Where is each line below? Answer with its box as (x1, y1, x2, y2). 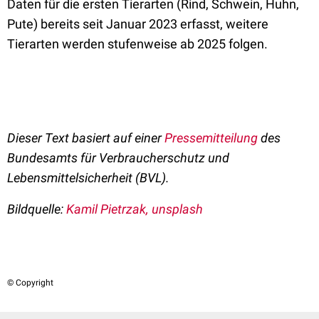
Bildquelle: (7, 202, 66, 216)
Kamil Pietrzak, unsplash (66, 202, 203, 216)
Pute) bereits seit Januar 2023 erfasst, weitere (7, 16, 268, 31)
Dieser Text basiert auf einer (7, 130, 164, 145)
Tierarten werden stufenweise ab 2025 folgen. (7, 36, 268, 51)
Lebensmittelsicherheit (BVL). (7, 170, 169, 185)
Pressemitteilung (164, 130, 258, 145)
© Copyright (7, 278, 53, 288)
